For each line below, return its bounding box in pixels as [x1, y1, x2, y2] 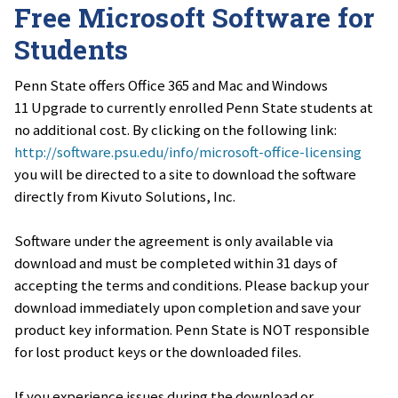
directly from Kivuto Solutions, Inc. [14, 187, 235, 207]
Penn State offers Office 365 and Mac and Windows [14, 76, 328, 96]
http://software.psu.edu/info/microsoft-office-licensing [14, 142, 362, 163]
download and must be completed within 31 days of [14, 253, 338, 274]
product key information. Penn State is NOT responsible [14, 320, 370, 340]
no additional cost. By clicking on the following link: [14, 120, 337, 140]
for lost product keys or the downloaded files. [14, 342, 301, 362]
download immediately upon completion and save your [14, 298, 361, 318]
